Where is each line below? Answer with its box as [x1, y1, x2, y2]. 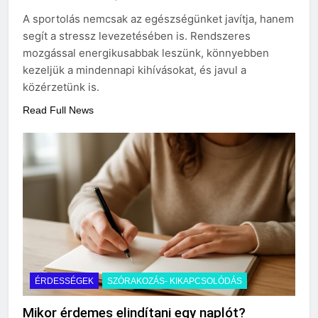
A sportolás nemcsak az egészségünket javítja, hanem [23, 11, 294, 26]
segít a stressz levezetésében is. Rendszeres [23, 28, 251, 43]
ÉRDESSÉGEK [35, 276, 94, 287]
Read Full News [23, 104, 94, 116]
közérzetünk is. [23, 79, 99, 94]
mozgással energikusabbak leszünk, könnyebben [23, 45, 269, 60]
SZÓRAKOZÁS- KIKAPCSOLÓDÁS [107, 276, 242, 287]
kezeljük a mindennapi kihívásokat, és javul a [23, 62, 246, 77]
